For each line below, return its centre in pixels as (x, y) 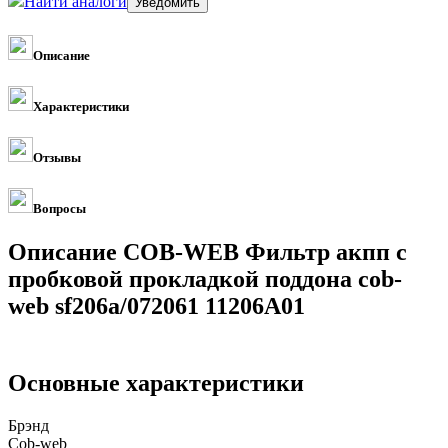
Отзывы (57, 158)
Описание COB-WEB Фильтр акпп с (207, 252)
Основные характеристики (156, 383)
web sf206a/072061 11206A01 (156, 306)
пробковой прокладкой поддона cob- (205, 279)
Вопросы (59, 209)
